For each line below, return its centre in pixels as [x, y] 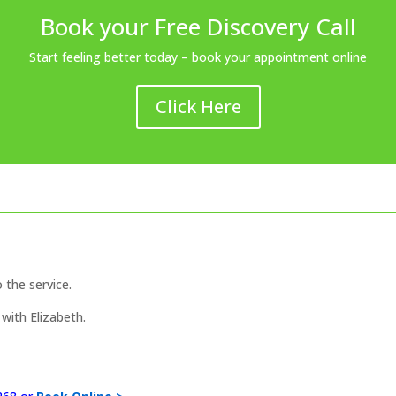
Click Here [198, 106]
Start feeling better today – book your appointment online [198, 57]
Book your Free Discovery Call [198, 26]
